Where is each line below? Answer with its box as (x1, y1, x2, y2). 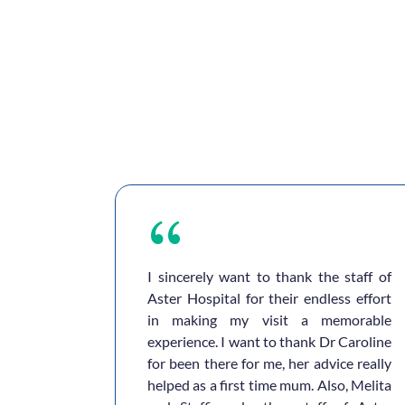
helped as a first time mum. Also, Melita (147, 376, 391, 393)
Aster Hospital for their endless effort (147, 289, 391, 306)
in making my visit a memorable (147, 311, 391, 328)
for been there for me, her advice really (147, 354, 391, 372)
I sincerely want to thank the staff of (147, 268, 391, 285)
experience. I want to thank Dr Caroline (147, 333, 391, 350)
